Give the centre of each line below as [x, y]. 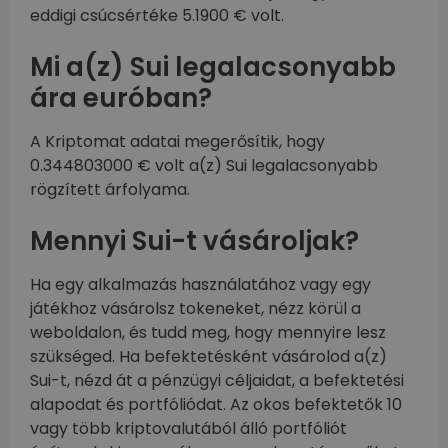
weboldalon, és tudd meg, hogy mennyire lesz [208, 333]
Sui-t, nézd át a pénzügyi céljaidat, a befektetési [217, 381]
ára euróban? [121, 98]
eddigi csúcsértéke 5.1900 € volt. [157, 16]
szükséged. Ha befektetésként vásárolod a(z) [208, 357]
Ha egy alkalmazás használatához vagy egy [200, 285]
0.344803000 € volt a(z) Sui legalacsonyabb [204, 166]
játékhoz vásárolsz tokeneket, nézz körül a [195, 309]
